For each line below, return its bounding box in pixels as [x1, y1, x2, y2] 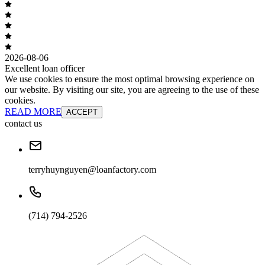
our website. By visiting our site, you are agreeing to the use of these [5, 85, 259, 95]
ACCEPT [66, 108, 98, 117]
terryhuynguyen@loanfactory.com [28, 164, 156, 175]
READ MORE [5, 106, 62, 117]
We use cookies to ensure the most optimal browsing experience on [5, 74, 254, 85]
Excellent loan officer [5, 63, 85, 74]
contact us [5, 118, 42, 129]
